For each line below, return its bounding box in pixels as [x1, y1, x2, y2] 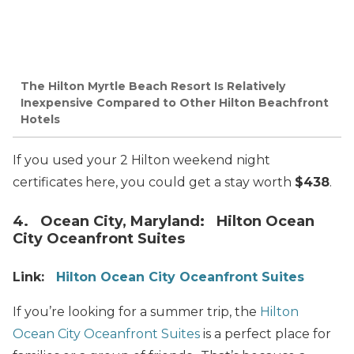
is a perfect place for [200, 326, 331, 341]
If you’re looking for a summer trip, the [13, 304, 260, 319]
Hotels [21, 112, 60, 127]
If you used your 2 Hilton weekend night [13, 153, 270, 168]
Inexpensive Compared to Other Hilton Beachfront [21, 96, 329, 111]
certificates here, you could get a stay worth [13, 175, 295, 190]
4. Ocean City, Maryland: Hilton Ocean [13, 213, 314, 231]
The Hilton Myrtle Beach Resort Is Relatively [21, 79, 285, 94]
